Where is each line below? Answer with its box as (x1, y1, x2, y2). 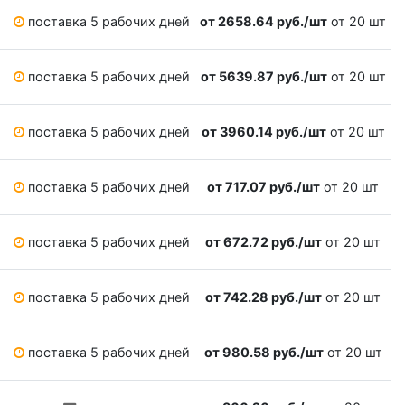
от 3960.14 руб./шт (201, 124, 326, 140)
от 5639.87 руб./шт (200, 69, 327, 85)
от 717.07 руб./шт (207, 179, 320, 195)
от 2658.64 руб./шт (200, 14, 327, 30)
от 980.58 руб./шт (203, 344, 324, 361)
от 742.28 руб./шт (205, 289, 322, 306)
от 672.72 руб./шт (205, 234, 322, 250)
